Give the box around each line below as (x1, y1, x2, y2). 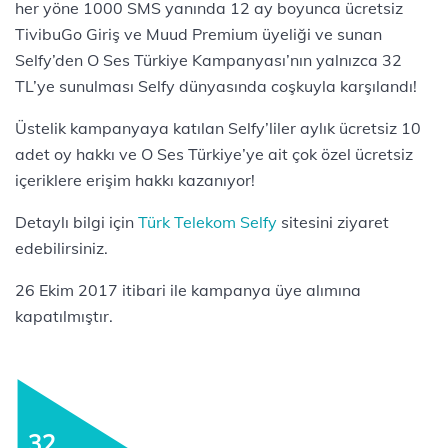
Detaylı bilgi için (15, 212, 138, 232)
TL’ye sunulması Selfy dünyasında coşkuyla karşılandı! (15, 76, 417, 96)
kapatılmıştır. (15, 306, 113, 326)
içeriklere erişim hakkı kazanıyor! (15, 170, 255, 190)
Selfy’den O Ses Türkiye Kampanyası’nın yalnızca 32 (15, 50, 402, 70)
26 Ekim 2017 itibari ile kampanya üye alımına (15, 280, 361, 300)
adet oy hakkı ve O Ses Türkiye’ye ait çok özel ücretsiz (15, 144, 413, 164)
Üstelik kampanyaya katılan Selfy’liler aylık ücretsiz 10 (15, 118, 421, 138)
